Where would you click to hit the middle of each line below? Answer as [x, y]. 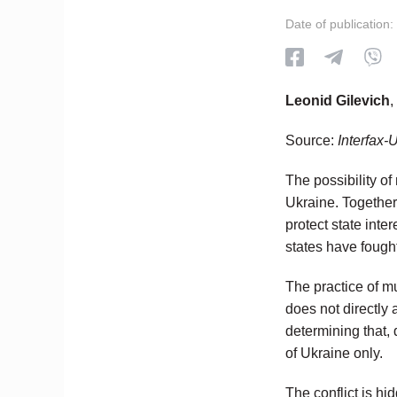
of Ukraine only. [334, 353]
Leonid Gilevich [338, 101]
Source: [310, 140]
